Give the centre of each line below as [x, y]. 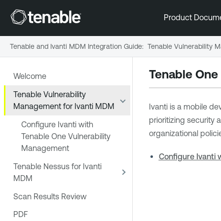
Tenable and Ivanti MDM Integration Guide [76, 46]
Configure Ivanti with [57, 124]
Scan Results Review [50, 196]
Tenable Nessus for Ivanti [57, 166]
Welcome [30, 76]
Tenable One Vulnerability [66, 136]
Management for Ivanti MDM [64, 106]
